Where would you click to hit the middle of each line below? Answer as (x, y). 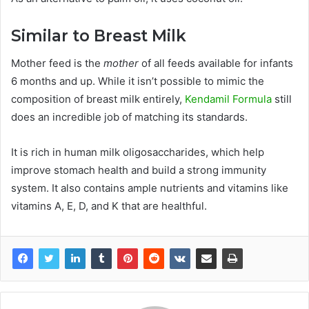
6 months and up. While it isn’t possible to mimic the (138, 81)
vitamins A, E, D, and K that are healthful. (109, 206)
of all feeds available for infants (216, 63)
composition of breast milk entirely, (98, 99)
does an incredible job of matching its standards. (129, 117)
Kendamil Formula (228, 99)
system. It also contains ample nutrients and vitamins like (150, 188)
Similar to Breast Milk (99, 36)
